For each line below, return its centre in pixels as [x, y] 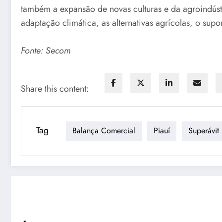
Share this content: [55, 88]
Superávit [204, 131]
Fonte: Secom [46, 51]
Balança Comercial [104, 131]
